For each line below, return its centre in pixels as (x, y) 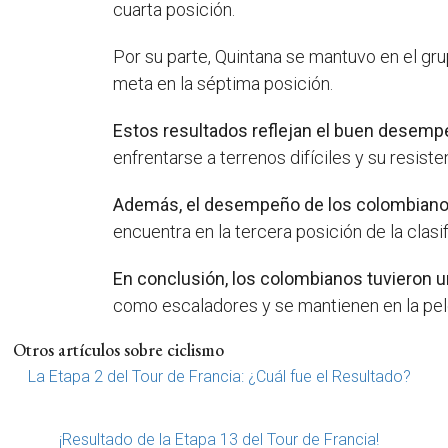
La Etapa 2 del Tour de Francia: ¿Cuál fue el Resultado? (219, 377)
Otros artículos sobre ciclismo (118, 350)
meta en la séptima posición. (223, 84)
